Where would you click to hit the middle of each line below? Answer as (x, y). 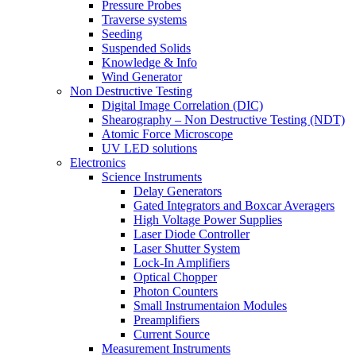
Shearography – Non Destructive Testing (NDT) (223, 120)
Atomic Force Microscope (167, 134)
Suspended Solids (146, 48)
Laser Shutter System (187, 248)
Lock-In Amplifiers (182, 263)
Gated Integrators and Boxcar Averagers (234, 205)
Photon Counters (176, 291)
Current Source (172, 334)
